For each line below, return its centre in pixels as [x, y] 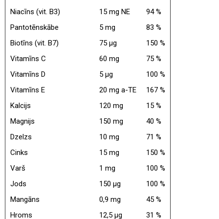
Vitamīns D [28, 74]
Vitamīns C [28, 58]
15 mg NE [115, 11]
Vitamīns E [28, 90]
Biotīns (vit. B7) [34, 43]
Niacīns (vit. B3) [35, 11]
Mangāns [25, 199]
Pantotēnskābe [34, 27]
